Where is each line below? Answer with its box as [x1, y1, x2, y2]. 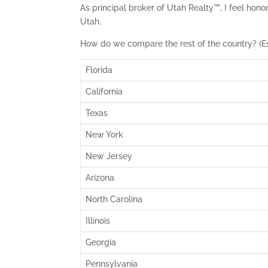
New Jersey [86, 151, 133, 161]
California [86, 87, 123, 96]
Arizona [86, 173, 115, 182]
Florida [86, 65, 113, 75]
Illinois [86, 216, 111, 226]
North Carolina [86, 194, 143, 204]
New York [86, 130, 124, 139]
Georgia [86, 237, 117, 247]
